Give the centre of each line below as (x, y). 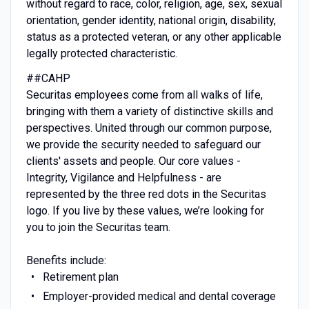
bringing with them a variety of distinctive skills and (149, 111)
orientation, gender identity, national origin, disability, (151, 20)
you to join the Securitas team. (98, 227)
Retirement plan (80, 277)
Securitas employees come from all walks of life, (144, 94)
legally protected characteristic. (101, 53)
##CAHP (48, 78)
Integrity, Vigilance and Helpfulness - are (123, 177)
